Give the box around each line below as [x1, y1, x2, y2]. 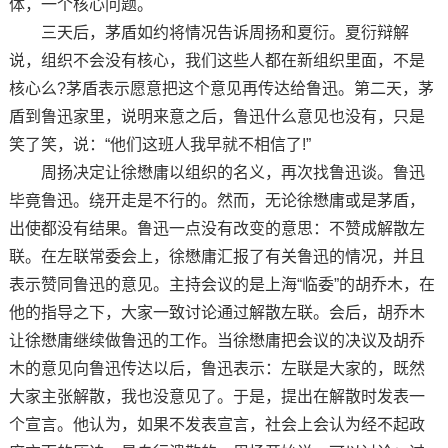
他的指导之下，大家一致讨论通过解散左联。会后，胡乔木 [8, 303, 425, 321]
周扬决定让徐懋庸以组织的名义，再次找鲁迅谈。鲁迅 [8, 163, 425, 181]
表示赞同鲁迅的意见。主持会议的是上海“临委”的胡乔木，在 [8, 275, 435, 293]
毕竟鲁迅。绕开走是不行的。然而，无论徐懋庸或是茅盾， [8, 191, 425, 209]
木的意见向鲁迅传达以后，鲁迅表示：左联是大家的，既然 [8, 359, 425, 377]
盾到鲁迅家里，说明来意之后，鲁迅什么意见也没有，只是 [8, 107, 425, 125]
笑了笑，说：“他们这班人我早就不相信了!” [8, 135, 311, 153]
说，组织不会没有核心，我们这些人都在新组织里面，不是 [8, 51, 425, 69]
